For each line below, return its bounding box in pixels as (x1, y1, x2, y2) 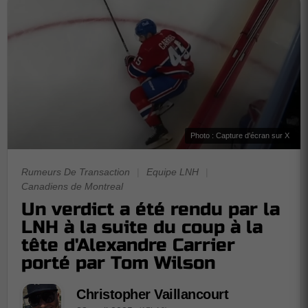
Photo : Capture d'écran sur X (190, 131, 289, 140)
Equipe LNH (146, 166, 199, 177)
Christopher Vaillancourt (76, 287, 228, 302)
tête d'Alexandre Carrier (21, 234, 235, 256)
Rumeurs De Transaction (21, 166, 130, 177)
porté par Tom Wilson (21, 252, 215, 274)
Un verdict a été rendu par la (21, 198, 280, 220)
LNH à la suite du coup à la (21, 216, 263, 238)
